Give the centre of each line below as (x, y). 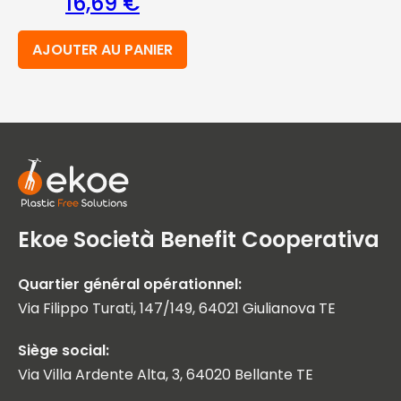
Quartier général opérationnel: (130, 284)
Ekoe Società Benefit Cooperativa (199, 239)
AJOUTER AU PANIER (102, 50)
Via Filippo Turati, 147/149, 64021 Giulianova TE (177, 308)
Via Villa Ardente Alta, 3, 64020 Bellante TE (166, 375)
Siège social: (64, 350)
